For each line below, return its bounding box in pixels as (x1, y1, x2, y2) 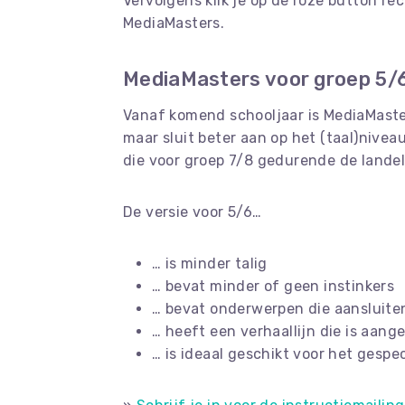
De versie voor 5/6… (123, 203, 262, 221)
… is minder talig (152, 255, 268, 272)
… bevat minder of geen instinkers (152, 278, 395, 295)
